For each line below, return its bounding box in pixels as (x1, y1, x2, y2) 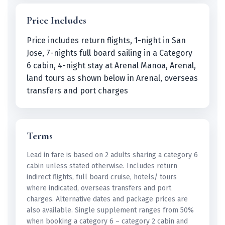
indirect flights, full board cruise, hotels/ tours (27, 173, 177, 182)
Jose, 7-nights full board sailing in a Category (27, 48, 192, 58)
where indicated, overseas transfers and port (27, 184, 171, 193)
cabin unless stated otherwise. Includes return (27, 162, 177, 171)
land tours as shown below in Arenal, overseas (27, 73, 198, 83)
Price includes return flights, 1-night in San (27, 36, 186, 46)
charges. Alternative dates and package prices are (27, 195, 188, 204)
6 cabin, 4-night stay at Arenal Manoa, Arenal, (27, 61, 196, 71)
